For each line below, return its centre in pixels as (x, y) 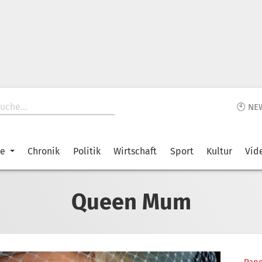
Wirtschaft (135, 151)
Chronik (44, 151)
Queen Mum (131, 201)
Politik (87, 151)
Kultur (219, 151)
